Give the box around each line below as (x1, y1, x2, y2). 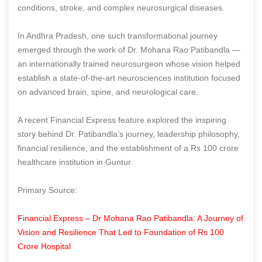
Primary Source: (18, 185, 77, 195)
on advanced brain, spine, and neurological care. (18, 87, 198, 96)
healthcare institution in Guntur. (18, 157, 133, 167)
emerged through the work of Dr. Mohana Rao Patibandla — (18, 44, 240, 54)
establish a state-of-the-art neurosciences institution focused (18, 73, 240, 82)
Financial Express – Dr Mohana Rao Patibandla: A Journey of (18, 213, 243, 223)
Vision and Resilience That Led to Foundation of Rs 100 (18, 227, 224, 237)
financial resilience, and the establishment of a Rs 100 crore (18, 143, 239, 153)
